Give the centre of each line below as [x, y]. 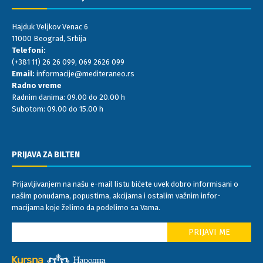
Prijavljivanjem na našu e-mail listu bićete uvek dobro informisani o [125, 184]
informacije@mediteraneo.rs [85, 74]
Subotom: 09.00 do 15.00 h [58, 109]
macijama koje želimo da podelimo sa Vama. [86, 208]
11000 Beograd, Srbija [49, 39]
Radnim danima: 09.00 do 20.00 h [68, 97]
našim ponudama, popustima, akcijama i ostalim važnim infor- [116, 196]
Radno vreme [37, 86]
